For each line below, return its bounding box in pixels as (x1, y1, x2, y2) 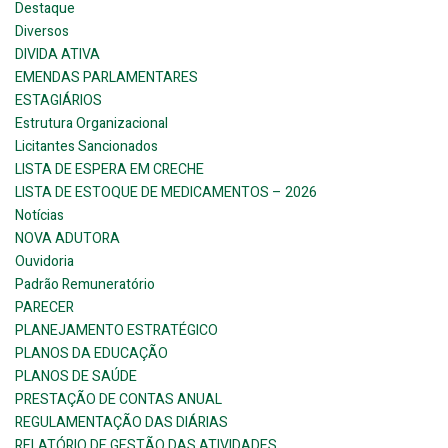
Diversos (15, 21, 69, 43)
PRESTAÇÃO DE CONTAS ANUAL (15, 389, 222, 411)
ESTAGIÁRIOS (15, 90, 102, 112)
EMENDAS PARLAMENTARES (15, 67, 198, 89)
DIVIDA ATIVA (15, 44, 100, 66)
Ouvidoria (15, 251, 74, 273)
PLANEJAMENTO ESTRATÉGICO (15, 320, 218, 342)
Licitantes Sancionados (15, 136, 158, 158)
